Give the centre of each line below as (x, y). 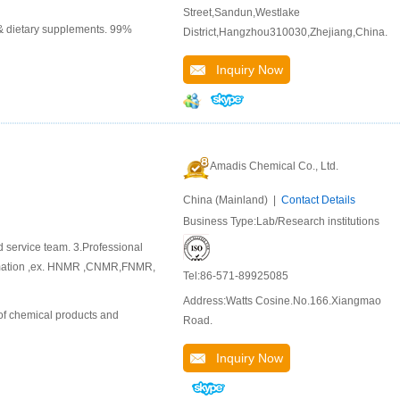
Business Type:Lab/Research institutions (281, 221)
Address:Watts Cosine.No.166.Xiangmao (282, 301)
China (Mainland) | (232, 200)
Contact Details (318, 200)
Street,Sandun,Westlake (242, 12)
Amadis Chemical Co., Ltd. (274, 166)
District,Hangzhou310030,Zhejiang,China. (285, 32)
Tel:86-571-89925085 (236, 276)
